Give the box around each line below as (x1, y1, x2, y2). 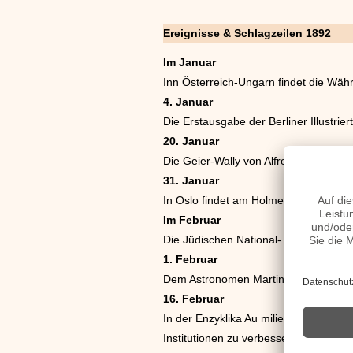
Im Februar (163, 213, 221, 226)
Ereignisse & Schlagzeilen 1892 (163, 27, 331, 40)
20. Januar (163, 134, 219, 147)
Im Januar (163, 55, 216, 69)
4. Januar (163, 95, 213, 108)
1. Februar (163, 252, 217, 266)
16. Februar (163, 292, 224, 305)
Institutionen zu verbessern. (163, 331, 301, 344)
